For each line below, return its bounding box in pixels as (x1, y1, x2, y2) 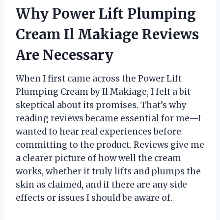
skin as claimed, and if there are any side (16, 179, 187, 190)
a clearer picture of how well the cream (16, 152, 181, 164)
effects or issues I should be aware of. (16, 192, 172, 203)
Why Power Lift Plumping (16, 4, 196, 23)
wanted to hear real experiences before (16, 126, 181, 137)
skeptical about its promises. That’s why (16, 99, 187, 110)
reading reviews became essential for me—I (16, 112, 201, 124)
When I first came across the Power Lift (16, 73, 182, 84)
